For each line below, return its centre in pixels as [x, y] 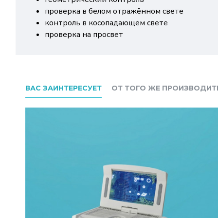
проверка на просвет [84, 35]
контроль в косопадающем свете [106, 23]
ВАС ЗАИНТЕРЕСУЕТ [64, 88]
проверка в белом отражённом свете [114, 11]
